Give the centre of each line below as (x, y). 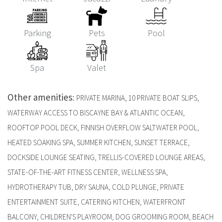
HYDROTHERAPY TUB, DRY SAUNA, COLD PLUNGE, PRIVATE (96, 187)
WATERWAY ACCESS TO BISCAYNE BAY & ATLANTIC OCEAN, (96, 113)
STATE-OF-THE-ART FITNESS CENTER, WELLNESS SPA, (88, 172)
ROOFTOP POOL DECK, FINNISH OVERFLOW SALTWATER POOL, (103, 128)
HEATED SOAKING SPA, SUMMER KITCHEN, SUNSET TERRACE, (99, 143)
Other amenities (40, 97)
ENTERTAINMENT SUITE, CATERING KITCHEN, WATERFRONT (97, 202)
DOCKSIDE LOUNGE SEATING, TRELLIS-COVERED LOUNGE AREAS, (106, 158)
